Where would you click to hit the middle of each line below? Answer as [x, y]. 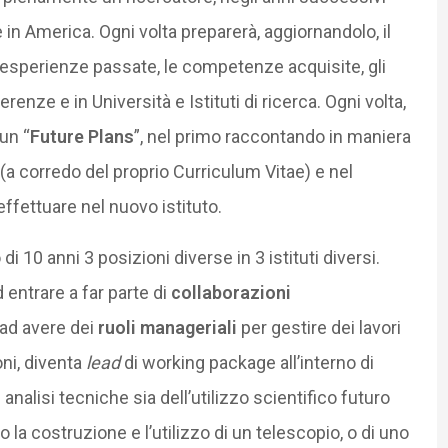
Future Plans [81, 136]
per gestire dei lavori [318, 327]
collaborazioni [230, 292]
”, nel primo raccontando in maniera [272, 136]
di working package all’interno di [246, 362]
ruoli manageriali [167, 327]
